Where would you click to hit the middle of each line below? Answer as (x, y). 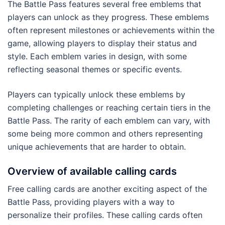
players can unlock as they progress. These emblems (108, 17)
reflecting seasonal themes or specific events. (95, 70)
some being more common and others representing (105, 134)
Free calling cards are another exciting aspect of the (107, 189)
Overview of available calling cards (92, 172)
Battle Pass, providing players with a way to (91, 202)
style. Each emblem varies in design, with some (97, 57)
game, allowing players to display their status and (102, 43)
